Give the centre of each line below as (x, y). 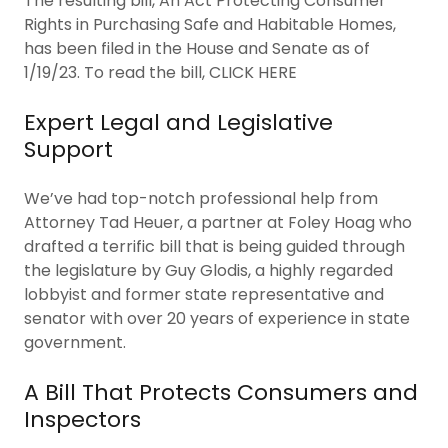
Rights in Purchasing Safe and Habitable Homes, (210, 24)
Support (68, 149)
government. (75, 342)
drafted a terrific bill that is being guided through (214, 246)
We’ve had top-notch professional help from (201, 198)
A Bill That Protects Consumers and (221, 392)
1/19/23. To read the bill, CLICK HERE (160, 72)
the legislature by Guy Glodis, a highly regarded (208, 270)
